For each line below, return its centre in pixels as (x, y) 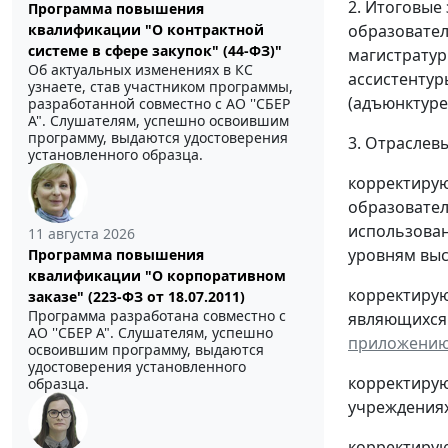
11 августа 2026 (81, 234)
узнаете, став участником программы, (160, 87)
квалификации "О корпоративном (157, 276)
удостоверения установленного (137, 367)
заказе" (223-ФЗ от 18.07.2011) (136, 297)
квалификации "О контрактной (146, 30)
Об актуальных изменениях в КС (140, 70)
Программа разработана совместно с (157, 316)
